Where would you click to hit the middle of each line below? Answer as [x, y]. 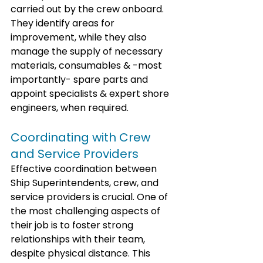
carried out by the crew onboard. [88, 9]
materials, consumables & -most [87, 65]
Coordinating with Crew [82, 137]
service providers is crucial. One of [90, 197]
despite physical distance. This [82, 253]
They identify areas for [64, 23]
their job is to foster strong [73, 225]
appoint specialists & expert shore [91, 93]
